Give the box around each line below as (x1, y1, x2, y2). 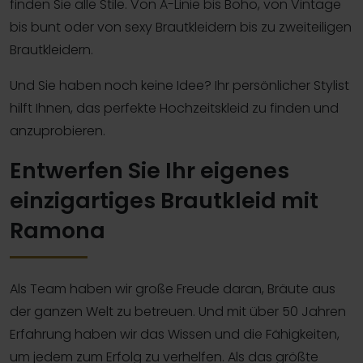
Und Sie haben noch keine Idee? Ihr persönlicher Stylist (10, 75, 349, 95)
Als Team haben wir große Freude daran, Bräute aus (10, 279, 335, 298)
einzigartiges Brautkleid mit (10, 185, 318, 216)
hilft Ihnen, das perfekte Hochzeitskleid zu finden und (10, 98, 339, 117)
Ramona (10, 215, 105, 246)
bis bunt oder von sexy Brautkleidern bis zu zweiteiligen (10, 17, 352, 36)
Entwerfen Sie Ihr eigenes (10, 155, 289, 186)
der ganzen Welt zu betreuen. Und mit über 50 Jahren (10, 301, 346, 321)
